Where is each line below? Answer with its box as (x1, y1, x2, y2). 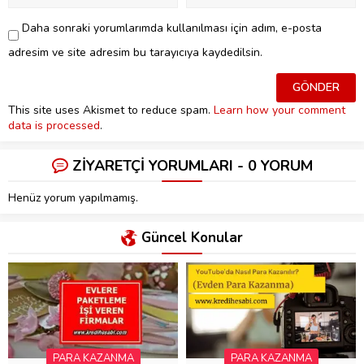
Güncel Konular (141, 227, 243, 247)
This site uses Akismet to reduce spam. (8, 102, 214, 118)
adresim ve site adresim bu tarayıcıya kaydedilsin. (8, 44, 262, 60)
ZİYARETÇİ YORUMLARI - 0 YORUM (71, 155, 313, 175)
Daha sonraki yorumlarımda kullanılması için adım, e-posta (22, 19, 322, 36)
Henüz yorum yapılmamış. (8, 189, 138, 206)
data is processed (8, 117, 100, 133)
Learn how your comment (214, 102, 345, 118)
